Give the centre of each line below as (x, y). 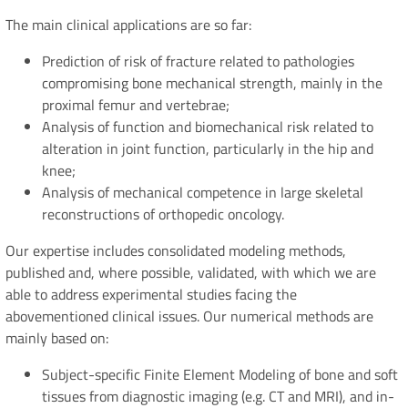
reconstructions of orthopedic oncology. (163, 214)
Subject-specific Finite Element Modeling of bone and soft (220, 375)
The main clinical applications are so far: (128, 25)
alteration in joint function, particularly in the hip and (208, 149)
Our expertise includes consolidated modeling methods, (176, 251)
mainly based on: (57, 338)
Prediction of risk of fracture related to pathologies (198, 61)
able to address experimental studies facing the (151, 295)
